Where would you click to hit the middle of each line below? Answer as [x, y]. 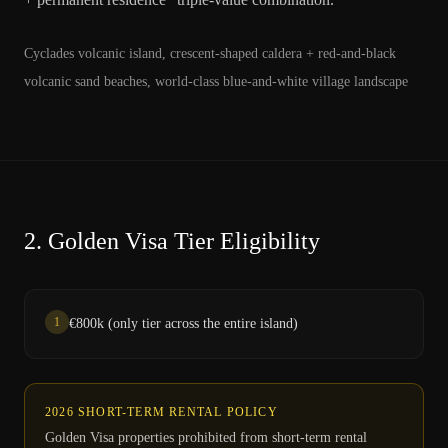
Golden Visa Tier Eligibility [184, 241]
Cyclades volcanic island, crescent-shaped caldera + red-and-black [210, 53]
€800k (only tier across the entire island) [183, 323]
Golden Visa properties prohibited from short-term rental [206, 437]
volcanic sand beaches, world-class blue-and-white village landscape [216, 81]
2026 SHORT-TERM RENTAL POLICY [161, 412]
